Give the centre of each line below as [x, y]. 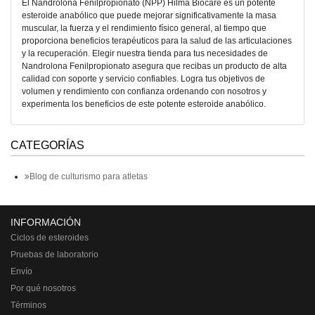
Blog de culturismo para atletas [89, 176]
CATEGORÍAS [47, 145]
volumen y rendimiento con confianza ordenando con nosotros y [144, 91]
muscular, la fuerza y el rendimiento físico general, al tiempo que [144, 28]
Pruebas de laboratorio [54, 255]
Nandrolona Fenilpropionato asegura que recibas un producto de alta [154, 66]
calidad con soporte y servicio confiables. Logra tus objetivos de [143, 79]
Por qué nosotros [43, 288]
